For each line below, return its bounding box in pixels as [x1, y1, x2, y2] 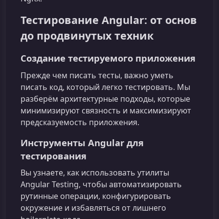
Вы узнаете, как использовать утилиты [21, 167, 169, 178]
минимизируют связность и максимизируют [21, 105, 191, 116]
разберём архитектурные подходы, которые [21, 93, 190, 104]
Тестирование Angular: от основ [21, 13, 197, 27]
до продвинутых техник [21, 28, 153, 43]
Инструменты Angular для [21, 136, 144, 149]
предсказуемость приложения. [21, 116, 139, 128]
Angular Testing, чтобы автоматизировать [21, 178, 182, 190]
